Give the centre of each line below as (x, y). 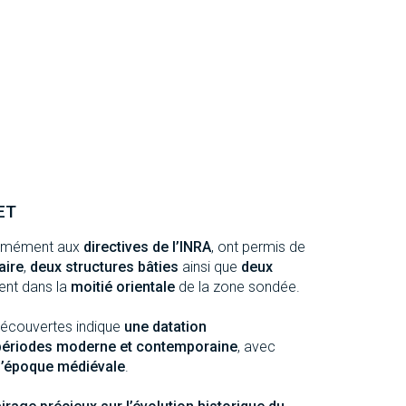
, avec (256, 346)
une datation (165, 326)
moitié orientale (123, 286)
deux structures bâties (104, 266)
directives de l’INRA (147, 246)
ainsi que (210, 266)
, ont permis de (258, 246)
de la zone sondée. (237, 286)
